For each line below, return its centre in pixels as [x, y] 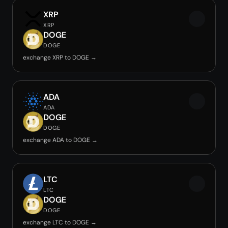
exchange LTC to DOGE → [60, 222]
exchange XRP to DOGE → [60, 58]
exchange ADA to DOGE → [60, 140]
